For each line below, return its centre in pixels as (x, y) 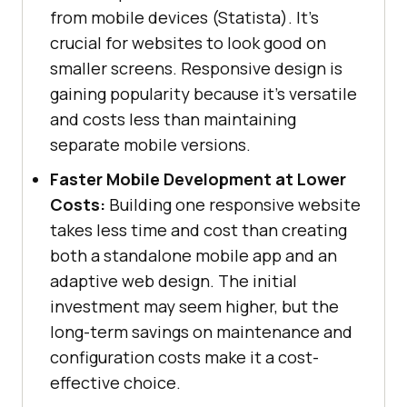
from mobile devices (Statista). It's (184, 18)
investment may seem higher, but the (194, 307)
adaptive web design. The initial (174, 281)
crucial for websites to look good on (188, 43)
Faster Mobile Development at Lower (198, 179)
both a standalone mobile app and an (194, 256)
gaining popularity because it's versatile (203, 94)
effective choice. (115, 383)
